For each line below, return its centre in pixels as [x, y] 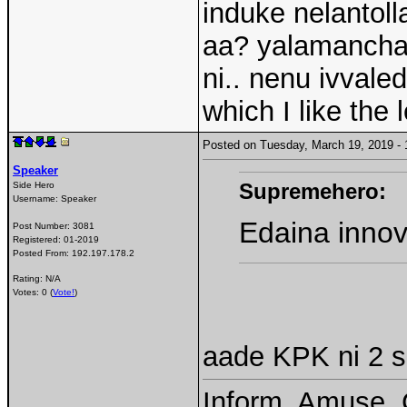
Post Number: [43, 225]
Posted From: [42, 253]
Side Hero [34, 184]
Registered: [38, 239]
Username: [37, 198]
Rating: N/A [37, 279]
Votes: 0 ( [33, 293]
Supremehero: [313, 191]
